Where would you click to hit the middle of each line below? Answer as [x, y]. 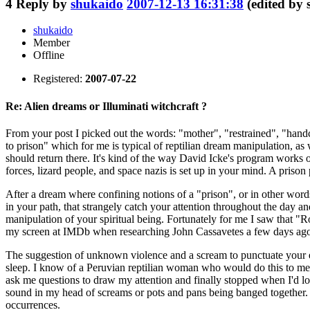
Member [52, 43]
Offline [49, 55]
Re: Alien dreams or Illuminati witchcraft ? [106, 106]
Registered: [59, 79]
